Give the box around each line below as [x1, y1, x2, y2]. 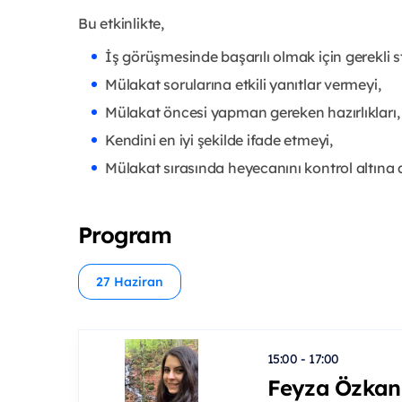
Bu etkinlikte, [78, 13, 164, 32]
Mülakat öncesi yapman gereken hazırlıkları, [105, 102, 400, 121]
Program [78, 220, 171, 249]
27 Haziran [96, 273, 163, 290]
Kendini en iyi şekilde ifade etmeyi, [105, 130, 333, 149]
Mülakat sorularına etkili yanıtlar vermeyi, [105, 74, 381, 93]
